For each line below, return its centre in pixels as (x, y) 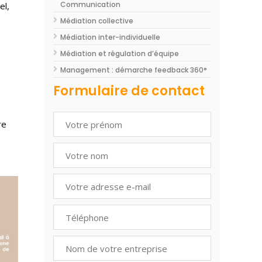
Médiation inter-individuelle (110, 37)
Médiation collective (97, 21)
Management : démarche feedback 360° (134, 70)
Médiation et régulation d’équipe (120, 54)
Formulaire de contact (129, 91)
